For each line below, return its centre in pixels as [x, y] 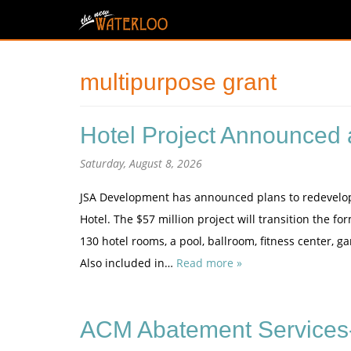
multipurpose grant [178, 82]
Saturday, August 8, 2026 [141, 163]
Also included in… [128, 263]
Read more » [209, 263]
